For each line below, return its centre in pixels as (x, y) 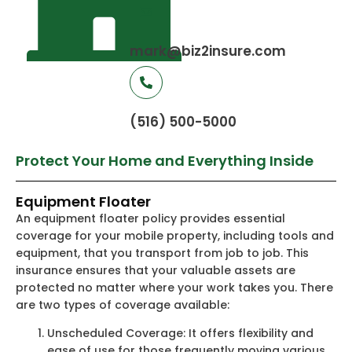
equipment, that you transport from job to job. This (162, 253)
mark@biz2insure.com (208, 51)
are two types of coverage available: (123, 305)
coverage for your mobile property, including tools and (175, 236)
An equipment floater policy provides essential (150, 218)
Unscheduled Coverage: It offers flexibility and (180, 334)
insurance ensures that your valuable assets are (156, 270)
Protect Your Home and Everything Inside (165, 161)
